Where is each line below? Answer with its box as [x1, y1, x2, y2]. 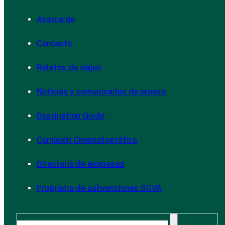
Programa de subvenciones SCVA [37, 183, 162, 193]
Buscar [17, 212, 41, 223]
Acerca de [37, 14, 75, 24]
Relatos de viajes [37, 62, 101, 72]
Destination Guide [37, 110, 104, 121]
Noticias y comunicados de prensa [37, 86, 166, 96]
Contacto [37, 38, 72, 48]
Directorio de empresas [37, 159, 125, 169]
